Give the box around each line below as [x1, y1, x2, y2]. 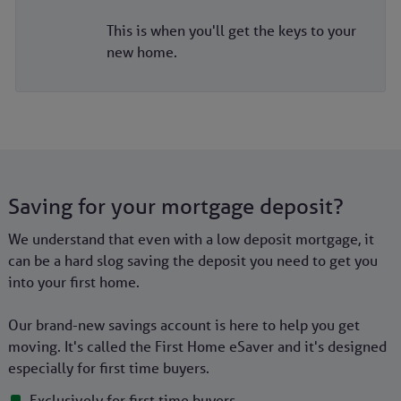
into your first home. [7, 273, 140, 292]
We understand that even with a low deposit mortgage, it [7, 230, 374, 249]
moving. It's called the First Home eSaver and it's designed [7, 337, 387, 356]
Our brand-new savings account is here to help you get [7, 316, 360, 335]
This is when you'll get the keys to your [106, 21, 356, 40]
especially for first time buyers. [7, 359, 213, 378]
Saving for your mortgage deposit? [7, 193, 344, 220]
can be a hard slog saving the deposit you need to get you [7, 252, 378, 270]
